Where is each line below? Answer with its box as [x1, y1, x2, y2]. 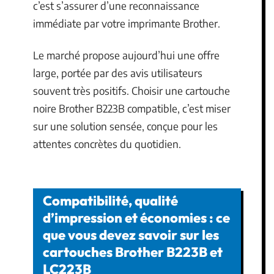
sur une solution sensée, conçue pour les [33, 119, 218, 133]
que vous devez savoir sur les [43, 226, 219, 243]
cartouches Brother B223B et [43, 243, 223, 261]
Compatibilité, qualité [43, 192, 178, 209]
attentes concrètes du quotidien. [33, 136, 181, 150]
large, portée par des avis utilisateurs [33, 65, 202, 80]
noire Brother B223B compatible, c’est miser [33, 101, 231, 115]
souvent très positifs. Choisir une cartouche [33, 83, 230, 97]
